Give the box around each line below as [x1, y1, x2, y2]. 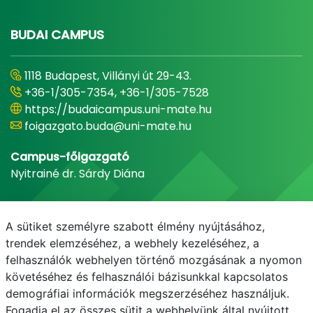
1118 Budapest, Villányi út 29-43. [24, 68, 191, 84]
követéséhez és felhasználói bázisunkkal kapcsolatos [6, 270, 288, 284]
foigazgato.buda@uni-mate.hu [24, 118, 191, 134]
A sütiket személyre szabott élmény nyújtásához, [6, 219, 265, 233]
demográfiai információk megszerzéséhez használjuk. [6, 286, 289, 300]
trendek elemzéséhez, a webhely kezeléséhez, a [6, 236, 259, 250]
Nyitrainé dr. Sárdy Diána [10, 166, 145, 182]
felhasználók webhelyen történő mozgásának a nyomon [6, 253, 302, 267]
